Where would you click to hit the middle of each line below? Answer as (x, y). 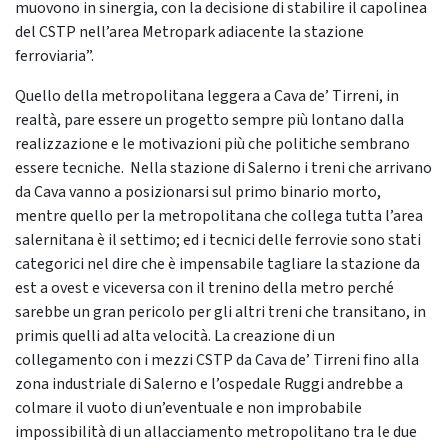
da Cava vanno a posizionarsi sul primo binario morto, (198, 192)
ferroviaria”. (54, 56)
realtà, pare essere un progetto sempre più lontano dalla (209, 120)
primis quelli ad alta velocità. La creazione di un (175, 336)
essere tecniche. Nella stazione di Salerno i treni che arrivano (223, 168)
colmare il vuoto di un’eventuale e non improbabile (188, 408)
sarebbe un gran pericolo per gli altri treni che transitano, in (220, 312)
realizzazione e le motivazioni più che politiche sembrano (212, 144)
